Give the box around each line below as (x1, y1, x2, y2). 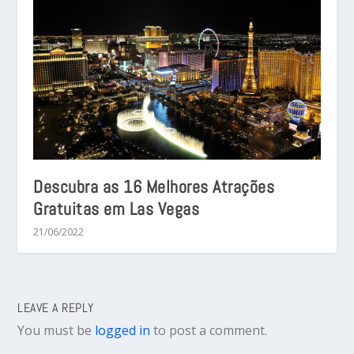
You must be (17, 322, 96, 340)
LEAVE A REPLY (17, 299, 94, 317)
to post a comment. (150, 322, 268, 340)
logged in (95, 322, 151, 340)
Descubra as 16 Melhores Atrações (33, 175, 275, 198)
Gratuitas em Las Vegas (33, 198, 200, 220)
